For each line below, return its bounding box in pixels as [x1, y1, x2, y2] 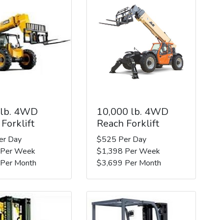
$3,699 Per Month [96, 157, 161, 168]
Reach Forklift [96, 116, 159, 130]
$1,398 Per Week [96, 145, 160, 157]
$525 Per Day [96, 134, 146, 145]
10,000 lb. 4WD [96, 105, 168, 118]
